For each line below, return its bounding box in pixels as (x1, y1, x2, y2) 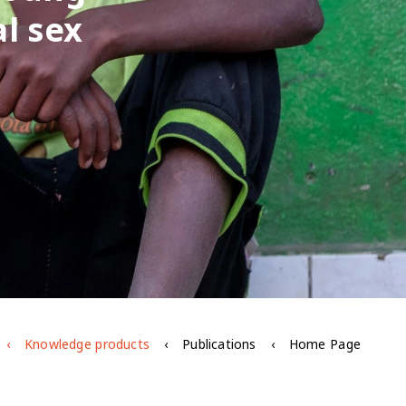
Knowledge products (24, 331, 150, 358)
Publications (182, 331, 256, 358)
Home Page (288, 331, 361, 358)
